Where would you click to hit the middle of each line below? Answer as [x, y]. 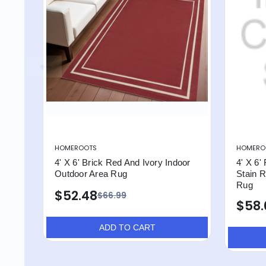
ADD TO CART [127, 227]
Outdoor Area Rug [91, 174]
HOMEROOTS [76, 148]
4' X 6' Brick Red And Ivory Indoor [123, 162]
